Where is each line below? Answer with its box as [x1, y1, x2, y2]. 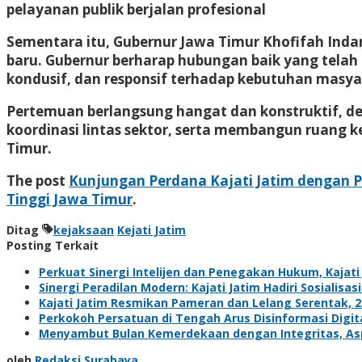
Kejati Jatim [117, 221, 186, 238]
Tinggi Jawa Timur [6, 189, 133, 208]
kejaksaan [53, 221, 114, 238]
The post [6, 170, 69, 190]
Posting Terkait [6, 237, 99, 253]
